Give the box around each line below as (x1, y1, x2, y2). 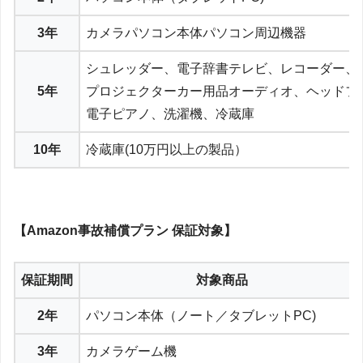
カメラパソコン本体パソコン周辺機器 (86, 25, 306, 40)
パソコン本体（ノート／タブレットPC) (86, 309, 316, 323)
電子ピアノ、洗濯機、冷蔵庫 (86, 106, 254, 121)
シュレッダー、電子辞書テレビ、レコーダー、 (86, 61, 358, 75)
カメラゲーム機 (86, 344, 177, 359)
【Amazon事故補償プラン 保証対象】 (14, 223, 237, 237)
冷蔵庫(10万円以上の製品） (86, 142, 247, 156)
